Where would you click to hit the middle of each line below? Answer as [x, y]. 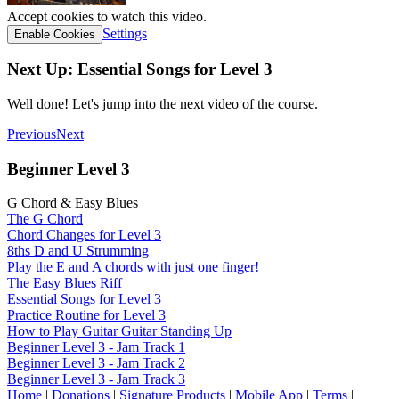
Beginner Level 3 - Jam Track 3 [96, 379]
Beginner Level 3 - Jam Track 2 [96, 363]
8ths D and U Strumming [78, 251]
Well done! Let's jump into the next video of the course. [163, 103]
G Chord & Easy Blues [73, 203]
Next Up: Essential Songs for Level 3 [140, 69]
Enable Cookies [55, 34]
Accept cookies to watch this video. [107, 16]
